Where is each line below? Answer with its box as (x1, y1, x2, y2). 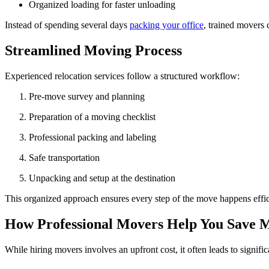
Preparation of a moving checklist (34, 112, 156, 122)
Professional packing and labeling (34, 132, 156, 143)
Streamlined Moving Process (5, 43, 182, 59)
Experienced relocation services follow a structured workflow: (5, 71, 240, 82)
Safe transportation (34, 153, 100, 163)
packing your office (130, 20, 204, 31)
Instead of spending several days (5, 20, 130, 31)
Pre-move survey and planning (34, 91, 145, 102)
